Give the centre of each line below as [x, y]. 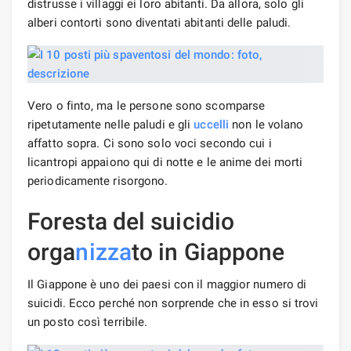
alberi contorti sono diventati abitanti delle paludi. [159, 22]
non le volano [266, 124]
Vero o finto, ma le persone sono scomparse [147, 105]
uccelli [212, 124]
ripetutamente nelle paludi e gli [111, 124]
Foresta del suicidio [131, 221]
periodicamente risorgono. [98, 181]
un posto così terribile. [88, 322]
